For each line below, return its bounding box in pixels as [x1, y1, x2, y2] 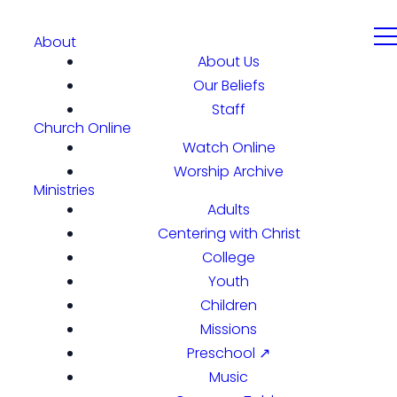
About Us [198, 51, 260, 72]
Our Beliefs [192, 75, 265, 96]
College [202, 247, 255, 268]
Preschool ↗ [187, 343, 270, 363]
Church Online [34, 118, 131, 138]
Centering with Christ [157, 223, 300, 244]
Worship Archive [174, 161, 284, 182]
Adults [207, 199, 250, 220]
